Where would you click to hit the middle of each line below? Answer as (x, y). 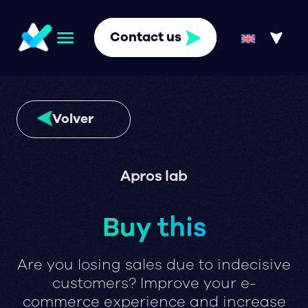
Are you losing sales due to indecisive (154, 265)
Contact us (145, 37)
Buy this (154, 227)
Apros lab (154, 176)
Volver (73, 119)
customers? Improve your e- (154, 284)
